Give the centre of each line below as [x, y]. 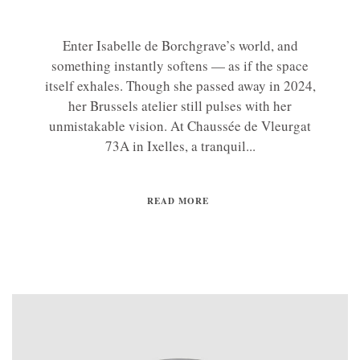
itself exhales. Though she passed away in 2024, [180, 85]
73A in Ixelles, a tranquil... [180, 145]
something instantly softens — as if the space [180, 65]
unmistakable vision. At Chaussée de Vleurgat [180, 125]
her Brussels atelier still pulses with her [180, 105]
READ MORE [178, 200]
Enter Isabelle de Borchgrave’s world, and [180, 45]
